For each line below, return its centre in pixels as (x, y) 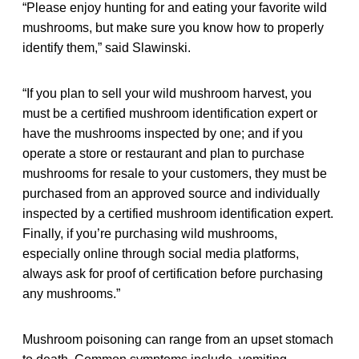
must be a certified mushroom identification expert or (170, 113)
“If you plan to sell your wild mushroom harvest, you (167, 93)
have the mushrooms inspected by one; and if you (163, 133)
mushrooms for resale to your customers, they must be (175, 173)
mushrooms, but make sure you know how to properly (173, 27)
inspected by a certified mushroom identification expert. (178, 213)
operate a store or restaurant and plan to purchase (163, 153)
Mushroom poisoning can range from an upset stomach (178, 339)
